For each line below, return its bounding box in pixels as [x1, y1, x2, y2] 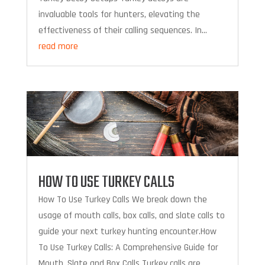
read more [38, 40, 78, 53]
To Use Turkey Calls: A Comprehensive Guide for [38, 241, 218, 254]
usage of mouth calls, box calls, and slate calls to [38, 209, 225, 222]
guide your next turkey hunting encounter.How [38, 225, 216, 238]
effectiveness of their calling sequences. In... [38, 24, 207, 37]
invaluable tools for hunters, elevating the [38, 8, 200, 21]
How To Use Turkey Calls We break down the [38, 193, 207, 206]
